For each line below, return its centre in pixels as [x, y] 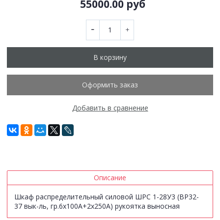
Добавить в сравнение [110, 108]
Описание [110, 178]
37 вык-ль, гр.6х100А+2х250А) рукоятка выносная [97, 206]
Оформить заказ [110, 84]
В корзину [110, 57]
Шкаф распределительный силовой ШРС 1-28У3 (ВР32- [107, 197]
